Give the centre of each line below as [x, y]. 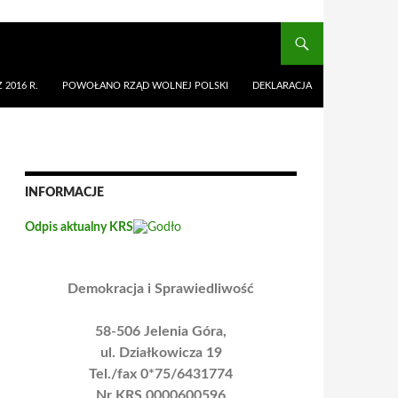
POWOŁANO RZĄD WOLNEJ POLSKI [145, 85]
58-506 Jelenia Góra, [161, 332]
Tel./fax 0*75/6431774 [161, 374]
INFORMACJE [64, 192]
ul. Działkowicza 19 [161, 353]
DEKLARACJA [282, 85]
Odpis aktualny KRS [79, 227]
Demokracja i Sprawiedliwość [161, 289]
